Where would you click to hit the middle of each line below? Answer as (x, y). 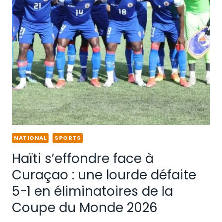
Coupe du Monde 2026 (85, 208)
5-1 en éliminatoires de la (92, 192)
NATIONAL (30, 138)
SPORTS (68, 138)
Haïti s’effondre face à (83, 159)
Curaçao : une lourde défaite (104, 175)
